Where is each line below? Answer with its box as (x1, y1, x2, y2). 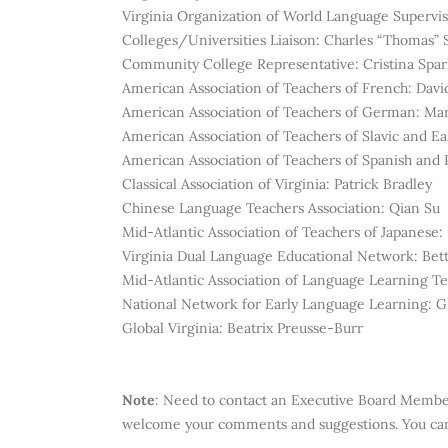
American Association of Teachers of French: (122, 79, 416, 97)
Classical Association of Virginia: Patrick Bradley (122, 175, 432, 193)
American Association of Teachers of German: (122, 103, 424, 121)
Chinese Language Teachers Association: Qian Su (122, 199, 440, 217)
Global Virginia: (122, 319, 227, 337)
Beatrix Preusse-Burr (227, 319, 363, 337)
